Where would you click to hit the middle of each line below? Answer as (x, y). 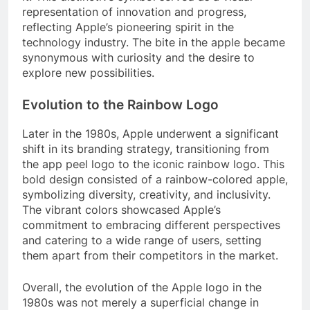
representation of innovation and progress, (134, 12)
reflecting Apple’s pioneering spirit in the (128, 27)
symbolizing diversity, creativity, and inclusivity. (146, 194)
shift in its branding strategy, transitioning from (146, 148)
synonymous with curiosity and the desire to (138, 58)
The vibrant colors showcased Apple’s (121, 209)
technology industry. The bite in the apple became (154, 43)
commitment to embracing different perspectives (151, 225)
